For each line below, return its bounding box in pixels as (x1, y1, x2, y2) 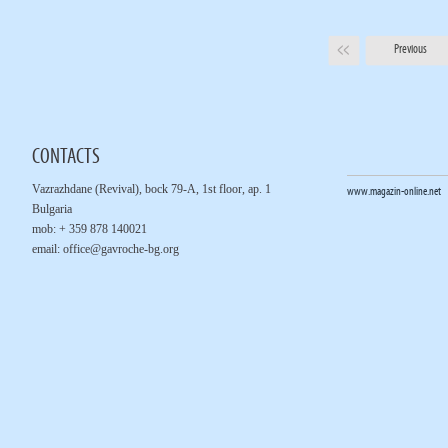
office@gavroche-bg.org (62, 242, 179, 256)
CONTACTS (31, 146, 100, 169)
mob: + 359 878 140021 (31, 222, 147, 236)
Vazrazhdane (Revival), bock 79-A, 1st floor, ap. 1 (31, 182, 271, 196)
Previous (394, 43, 427, 56)
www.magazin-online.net (346, 186, 441, 198)
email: (31, 242, 63, 256)
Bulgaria (31, 202, 72, 216)
